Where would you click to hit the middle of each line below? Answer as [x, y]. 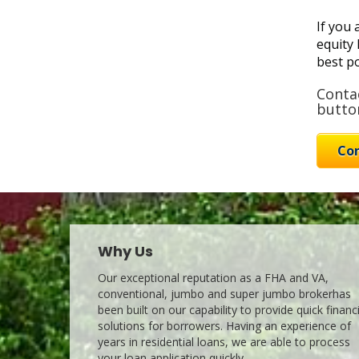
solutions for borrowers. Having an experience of [224, 326]
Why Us [125, 251]
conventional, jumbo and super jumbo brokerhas [224, 294]
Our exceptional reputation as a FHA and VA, [213, 278]
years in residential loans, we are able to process [224, 342]
